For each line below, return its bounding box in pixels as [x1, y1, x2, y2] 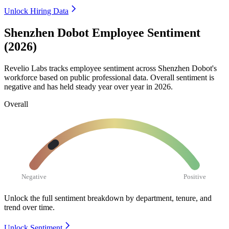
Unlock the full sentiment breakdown [4, 193, 124, 202]
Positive [184, 172, 207, 180]
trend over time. [4, 202, 55, 212]
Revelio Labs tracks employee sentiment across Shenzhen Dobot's [4, 63, 217, 73]
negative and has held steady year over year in [4, 82, 154, 91]
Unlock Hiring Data [4, 7, 68, 16]
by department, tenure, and [126, 193, 212, 202]
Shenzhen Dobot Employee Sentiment [4, 26, 200, 40]
